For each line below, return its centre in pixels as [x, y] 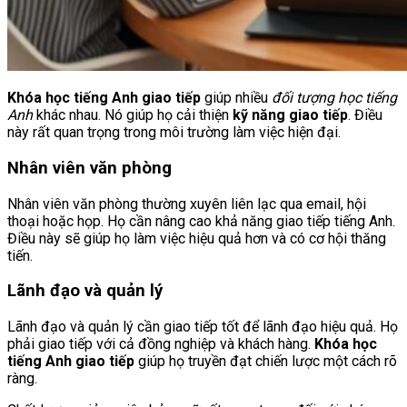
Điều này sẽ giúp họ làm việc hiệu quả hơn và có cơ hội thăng [197, 238]
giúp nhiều [236, 98]
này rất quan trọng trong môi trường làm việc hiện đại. [174, 133]
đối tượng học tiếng [334, 98]
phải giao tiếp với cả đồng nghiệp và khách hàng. [161, 344]
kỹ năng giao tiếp [290, 115]
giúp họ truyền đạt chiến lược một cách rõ [266, 362]
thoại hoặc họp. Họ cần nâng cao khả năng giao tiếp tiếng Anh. [201, 221]
